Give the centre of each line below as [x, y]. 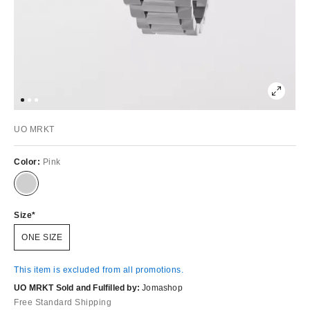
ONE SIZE [42, 237]
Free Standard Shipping [63, 302]
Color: [28, 162]
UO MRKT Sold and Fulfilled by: [77, 288]
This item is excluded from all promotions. [99, 270]
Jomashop [162, 288]
